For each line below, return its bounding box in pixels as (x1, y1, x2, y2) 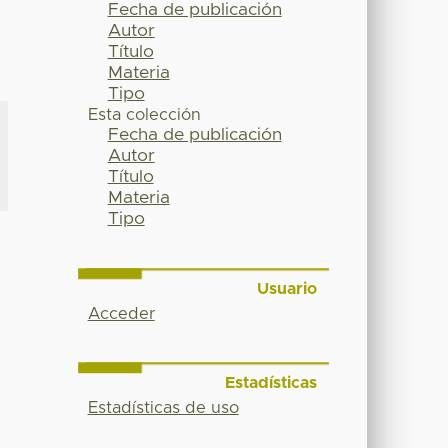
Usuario (256, 281, 317, 298)
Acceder (87, 306, 155, 323)
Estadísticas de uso (87, 399, 239, 416)
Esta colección (87, 107, 201, 124)
